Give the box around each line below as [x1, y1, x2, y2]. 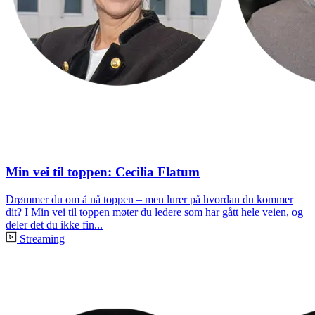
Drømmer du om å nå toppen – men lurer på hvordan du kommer [6, 193, 293, 205]
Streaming [20, 232, 65, 245]
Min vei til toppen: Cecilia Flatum [6, 164, 200, 179]
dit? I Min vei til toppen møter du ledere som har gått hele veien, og [6, 205, 303, 218]
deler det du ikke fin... [6, 218, 103, 231]
